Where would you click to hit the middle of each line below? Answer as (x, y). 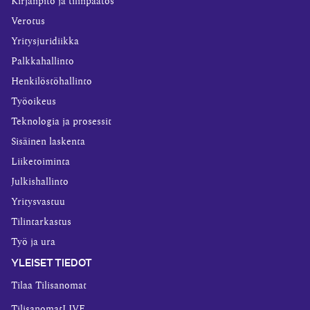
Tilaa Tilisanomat (49, 286)
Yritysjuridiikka (45, 42)
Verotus (28, 21)
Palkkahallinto (43, 62)
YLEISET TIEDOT (52, 262)
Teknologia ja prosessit (61, 122)
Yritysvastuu (38, 202)
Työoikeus (34, 102)
